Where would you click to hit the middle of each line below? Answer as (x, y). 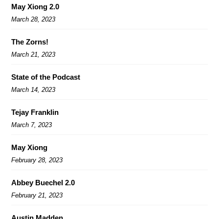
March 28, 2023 (33, 19)
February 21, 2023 (37, 195)
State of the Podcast (46, 77)
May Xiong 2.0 (35, 6)
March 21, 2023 (33, 54)
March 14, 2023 (33, 89)
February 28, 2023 (37, 160)
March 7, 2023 (32, 125)
